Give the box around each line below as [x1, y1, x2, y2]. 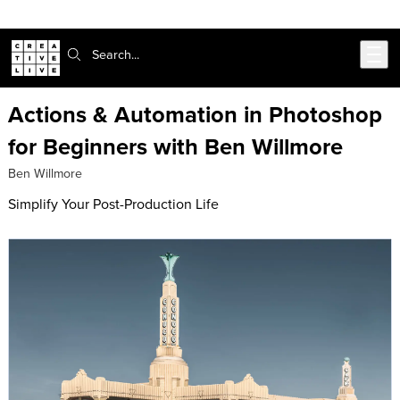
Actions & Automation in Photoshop [7, 97, 382, 131]
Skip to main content [12, 12, 142, 32]
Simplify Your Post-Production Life [7, 193, 219, 213]
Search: [59, 44, 102, 63]
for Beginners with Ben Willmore [7, 129, 343, 163]
